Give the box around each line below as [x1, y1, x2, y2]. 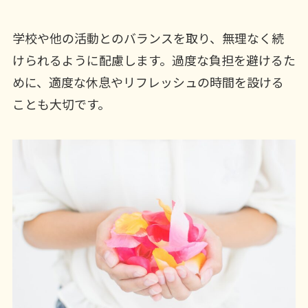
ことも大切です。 [12, 94, 110, 113]
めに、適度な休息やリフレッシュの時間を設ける [12, 72, 284, 91]
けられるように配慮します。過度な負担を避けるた [12, 50, 296, 69]
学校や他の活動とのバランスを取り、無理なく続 [12, 28, 284, 47]
